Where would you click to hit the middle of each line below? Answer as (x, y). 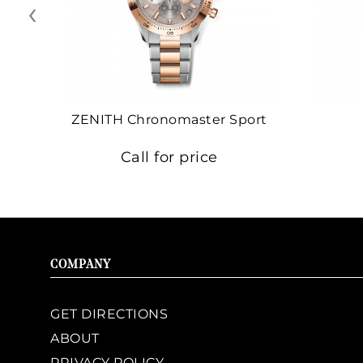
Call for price (169, 157)
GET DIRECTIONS (109, 314)
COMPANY (81, 265)
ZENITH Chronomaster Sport (169, 119)
